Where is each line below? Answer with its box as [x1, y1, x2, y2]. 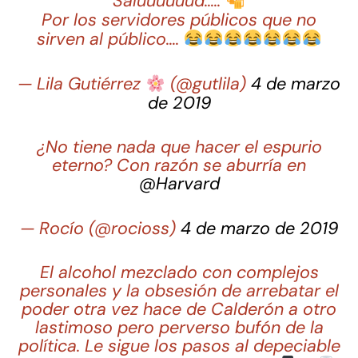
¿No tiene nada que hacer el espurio [36, 136, 322, 159]
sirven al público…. [36, 27, 184, 50]
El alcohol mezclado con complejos [39, 261, 319, 284]
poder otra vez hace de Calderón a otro [22, 297, 336, 320]
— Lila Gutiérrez [18, 73, 146, 96]
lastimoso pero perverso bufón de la [34, 316, 324, 339]
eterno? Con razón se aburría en [52, 154, 306, 177]
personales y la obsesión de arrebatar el [19, 279, 339, 302]
